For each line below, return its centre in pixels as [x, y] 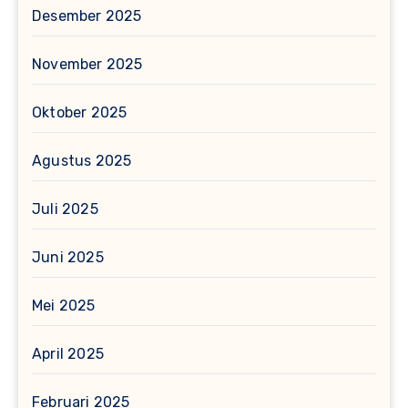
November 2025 [87, 64]
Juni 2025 [68, 257]
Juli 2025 [65, 209]
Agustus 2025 [82, 160]
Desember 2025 [87, 15]
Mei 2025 [64, 305]
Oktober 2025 [80, 112]
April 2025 [68, 353]
